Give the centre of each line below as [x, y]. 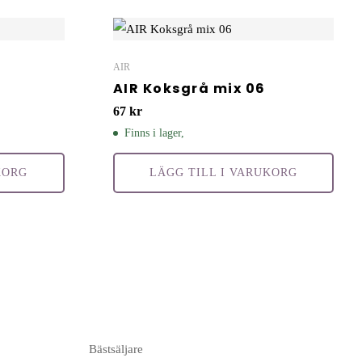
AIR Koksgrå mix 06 [189, 89]
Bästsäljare [116, 349]
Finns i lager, [154, 133]
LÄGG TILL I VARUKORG [223, 173]
